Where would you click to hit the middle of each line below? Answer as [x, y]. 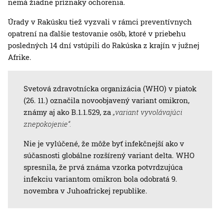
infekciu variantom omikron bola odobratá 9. [100, 179]
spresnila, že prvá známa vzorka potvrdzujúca [103, 167]
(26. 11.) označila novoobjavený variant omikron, [107, 100]
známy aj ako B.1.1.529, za [68, 112]
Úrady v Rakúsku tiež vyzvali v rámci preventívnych [100, 22]
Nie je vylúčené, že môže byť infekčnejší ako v [104, 144]
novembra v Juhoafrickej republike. [85, 191]
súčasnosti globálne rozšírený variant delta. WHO [109, 155]
